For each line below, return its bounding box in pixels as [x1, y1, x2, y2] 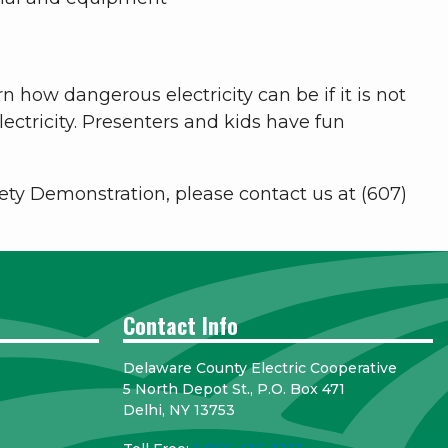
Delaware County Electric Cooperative [122, 359, 397, 378]
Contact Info [122, 309, 238, 342]
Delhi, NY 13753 [122, 401, 235, 420]
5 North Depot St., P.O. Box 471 [122, 380, 345, 399]
